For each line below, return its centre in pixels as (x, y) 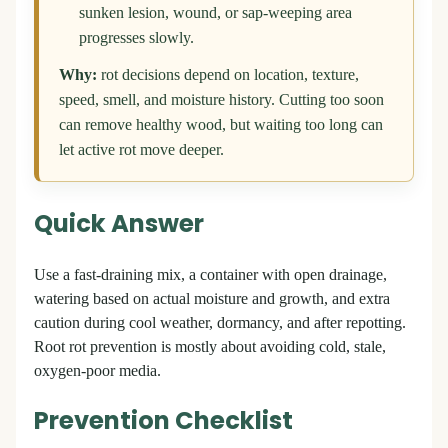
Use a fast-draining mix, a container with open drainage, (210, 274)
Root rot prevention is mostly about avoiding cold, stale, (210, 346)
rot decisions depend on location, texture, (228, 75)
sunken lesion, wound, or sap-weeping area (215, 13)
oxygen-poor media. (97, 370)
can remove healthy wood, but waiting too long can (221, 125)
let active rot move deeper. (141, 150)
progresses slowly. (136, 38)
